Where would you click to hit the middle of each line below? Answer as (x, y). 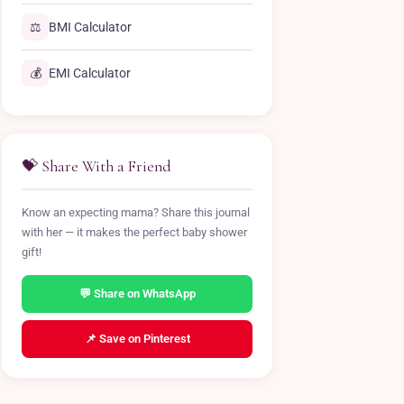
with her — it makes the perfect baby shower (134, 232)
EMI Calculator (90, 73)
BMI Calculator (90, 27)
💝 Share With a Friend (96, 166)
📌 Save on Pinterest (137, 339)
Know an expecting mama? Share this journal (136, 212)
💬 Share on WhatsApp (137, 294)
